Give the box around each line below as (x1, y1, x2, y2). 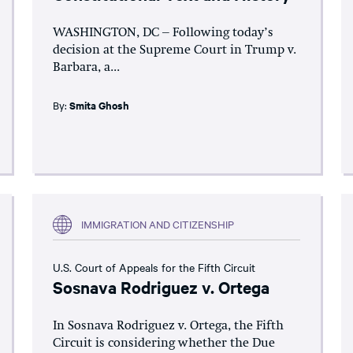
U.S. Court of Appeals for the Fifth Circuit (53, 258, 256, 275)
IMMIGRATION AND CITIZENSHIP (81, 217, 235, 232)
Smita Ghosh (69, 97, 130, 113)
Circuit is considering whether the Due (53, 336, 276, 350)
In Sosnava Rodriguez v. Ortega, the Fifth (53, 319, 284, 333)
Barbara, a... (53, 61, 121, 74)
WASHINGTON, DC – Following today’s (53, 26, 274, 39)
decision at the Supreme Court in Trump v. (53, 43, 297, 57)
